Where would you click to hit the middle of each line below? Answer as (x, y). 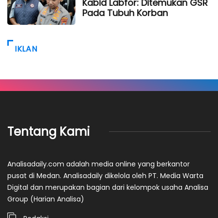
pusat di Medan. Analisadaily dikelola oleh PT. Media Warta (105, 175)
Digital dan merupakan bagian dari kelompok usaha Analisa (108, 187)
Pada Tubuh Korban (125, 13)
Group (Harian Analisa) (46, 199)
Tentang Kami (48, 131)
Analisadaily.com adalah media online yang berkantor (99, 164)
